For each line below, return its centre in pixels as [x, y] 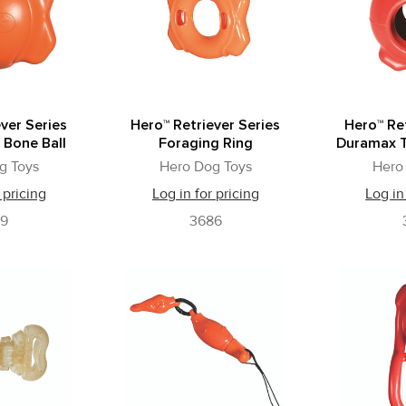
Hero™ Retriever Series [206, 126]
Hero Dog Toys [205, 167]
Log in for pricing [205, 194]
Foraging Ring [205, 144]
